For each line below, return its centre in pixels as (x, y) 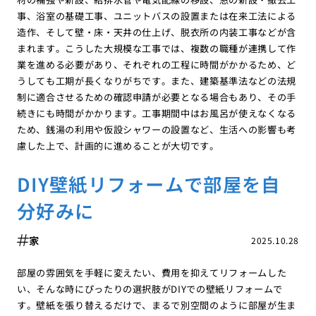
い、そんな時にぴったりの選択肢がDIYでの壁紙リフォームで (150, 289)
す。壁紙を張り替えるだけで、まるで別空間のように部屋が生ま (157, 305)
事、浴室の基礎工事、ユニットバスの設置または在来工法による (157, 16)
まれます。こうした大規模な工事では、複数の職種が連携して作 (157, 49)
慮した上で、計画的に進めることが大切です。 (118, 146)
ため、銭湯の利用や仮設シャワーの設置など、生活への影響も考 (157, 130)
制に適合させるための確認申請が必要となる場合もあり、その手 (157, 97)
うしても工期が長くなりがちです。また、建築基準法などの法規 (157, 81)
